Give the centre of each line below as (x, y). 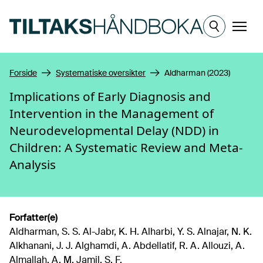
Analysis (33, 164)
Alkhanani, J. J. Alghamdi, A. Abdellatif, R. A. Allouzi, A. (127, 246)
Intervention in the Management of (112, 113)
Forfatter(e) (33, 218)
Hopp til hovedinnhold (56, 11)
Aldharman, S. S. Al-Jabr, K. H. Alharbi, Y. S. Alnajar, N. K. (131, 232)
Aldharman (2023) (197, 73)
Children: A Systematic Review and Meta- (126, 147)
